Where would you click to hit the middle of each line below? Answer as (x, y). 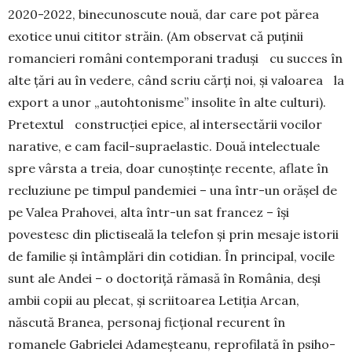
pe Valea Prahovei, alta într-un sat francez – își (148, 212)
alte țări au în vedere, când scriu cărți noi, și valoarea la (176, 80)
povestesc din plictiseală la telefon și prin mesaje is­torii (173, 234)
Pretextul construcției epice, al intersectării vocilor (165, 124)
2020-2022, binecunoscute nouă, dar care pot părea (163, 14)
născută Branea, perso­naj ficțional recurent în (147, 322)
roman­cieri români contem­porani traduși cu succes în (175, 58)
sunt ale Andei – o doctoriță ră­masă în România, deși (164, 278)
